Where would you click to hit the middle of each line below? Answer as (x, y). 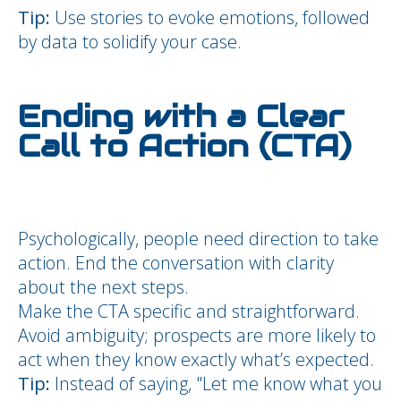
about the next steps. (103, 287)
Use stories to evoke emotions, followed (210, 17)
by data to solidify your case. (130, 42)
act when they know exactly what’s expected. (196, 359)
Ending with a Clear (181, 117)
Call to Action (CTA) (185, 146)
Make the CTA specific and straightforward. (189, 311)
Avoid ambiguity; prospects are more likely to (197, 335)
